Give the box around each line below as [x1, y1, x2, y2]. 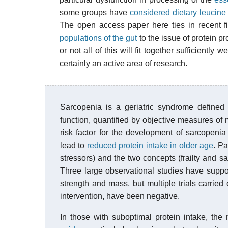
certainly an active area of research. [60, 59, 187, 68]
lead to [60, 141, 87, 150]
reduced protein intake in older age [87, 141, 214, 150]
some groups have [60, 8, 130, 17]
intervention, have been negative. [60, 192, 180, 201]
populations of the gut [60, 34, 137, 42]
